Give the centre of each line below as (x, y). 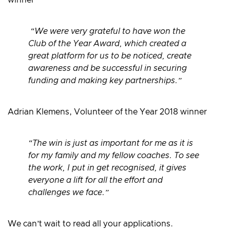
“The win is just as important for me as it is (111, 143)
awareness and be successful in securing (108, 69)
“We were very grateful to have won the (107, 32)
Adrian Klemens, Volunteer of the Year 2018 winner (107, 112)
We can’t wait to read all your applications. (90, 224)
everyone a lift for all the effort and (95, 180)
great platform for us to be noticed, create (110, 56)
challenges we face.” (69, 192)
